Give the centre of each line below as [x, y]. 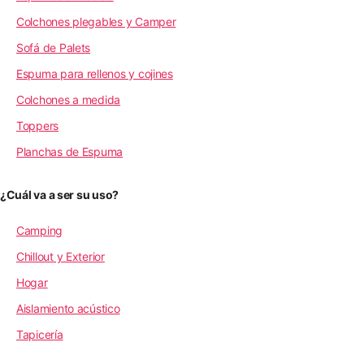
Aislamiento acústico [68, 308]
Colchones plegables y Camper [96, 21]
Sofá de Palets [54, 47]
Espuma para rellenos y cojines [95, 73]
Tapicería [40, 334]
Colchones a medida [69, 99]
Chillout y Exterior [61, 256]
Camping [40, 230]
